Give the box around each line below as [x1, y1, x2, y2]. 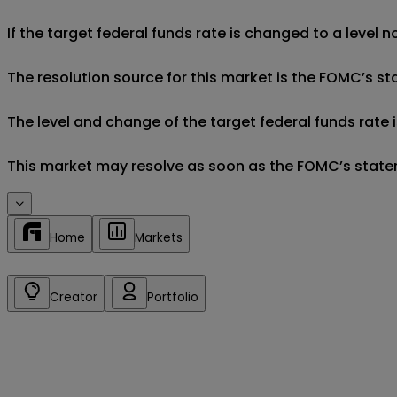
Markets [135, 229, 183, 246]
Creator [50, 288, 97, 306]
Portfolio [147, 288, 198, 306]
